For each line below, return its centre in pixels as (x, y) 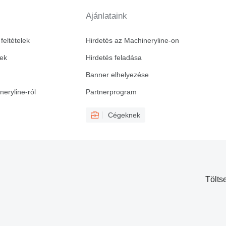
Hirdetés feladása (114, 58)
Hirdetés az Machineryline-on (132, 41)
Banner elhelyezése (117, 75)
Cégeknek (124, 115)
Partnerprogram (111, 92)
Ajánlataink (106, 16)
